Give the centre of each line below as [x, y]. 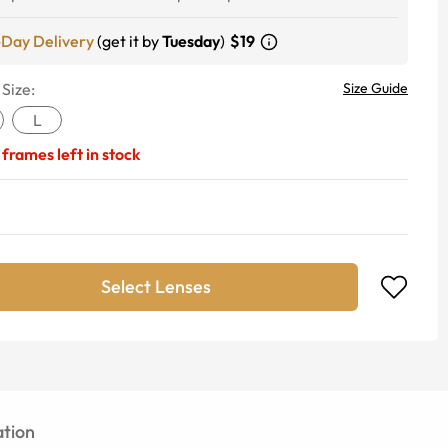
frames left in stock [71, 154]
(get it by [128, 41]
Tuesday [191, 41]
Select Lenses [156, 286]
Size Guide [375, 88]
